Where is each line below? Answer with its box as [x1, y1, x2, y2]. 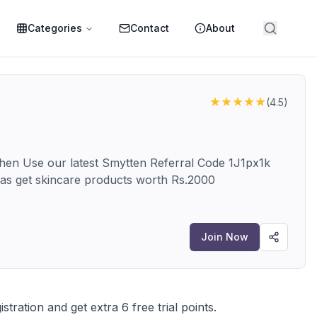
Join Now [201, 230, 248, 243]
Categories [28, 22, 82, 34]
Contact [130, 22, 169, 34]
